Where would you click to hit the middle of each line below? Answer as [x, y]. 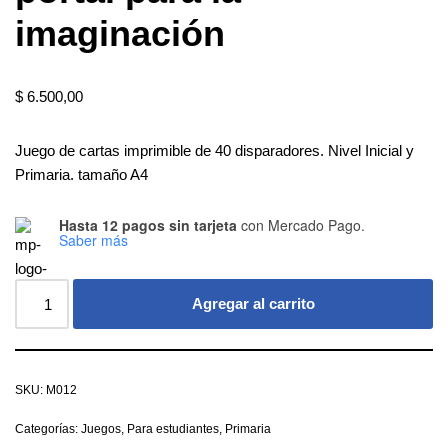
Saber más [93, 240]
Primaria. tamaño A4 [81, 174]
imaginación [120, 33]
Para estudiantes [173, 429]
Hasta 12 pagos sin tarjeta [148, 225]
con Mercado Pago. [301, 225]
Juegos [101, 429]
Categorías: [48, 429]
